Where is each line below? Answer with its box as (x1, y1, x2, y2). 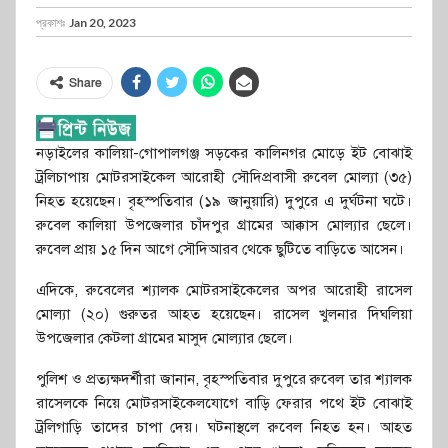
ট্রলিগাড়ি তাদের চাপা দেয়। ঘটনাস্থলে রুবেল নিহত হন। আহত (36, 417, 412, 436)
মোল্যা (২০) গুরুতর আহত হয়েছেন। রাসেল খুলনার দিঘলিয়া (36, 304, 412, 323)
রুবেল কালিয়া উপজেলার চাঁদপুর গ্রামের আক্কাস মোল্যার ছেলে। (36, 215, 412, 234)
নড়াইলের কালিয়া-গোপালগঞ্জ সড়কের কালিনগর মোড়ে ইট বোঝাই (36, 143, 412, 162)
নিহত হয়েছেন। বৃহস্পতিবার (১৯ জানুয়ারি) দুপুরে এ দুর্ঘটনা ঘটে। (36, 191, 412, 210)
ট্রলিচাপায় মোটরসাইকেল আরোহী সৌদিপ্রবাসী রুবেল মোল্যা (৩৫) (36, 167, 412, 186)
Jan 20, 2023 (69, 14, 136, 30)
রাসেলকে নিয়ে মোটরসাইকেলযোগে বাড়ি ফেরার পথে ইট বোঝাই (36, 393, 412, 412)
